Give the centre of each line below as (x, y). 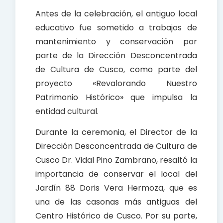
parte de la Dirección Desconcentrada (116, 56)
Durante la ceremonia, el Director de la (116, 132)
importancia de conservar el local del (116, 174)
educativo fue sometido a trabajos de (116, 28)
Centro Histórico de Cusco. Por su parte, (116, 216)
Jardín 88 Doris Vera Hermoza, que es (116, 188)
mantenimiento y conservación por (116, 42)
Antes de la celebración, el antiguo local (116, 14)
